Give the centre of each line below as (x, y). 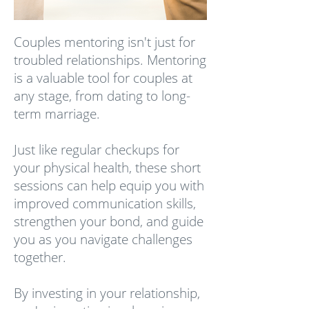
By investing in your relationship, (107, 293)
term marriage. (57, 114)
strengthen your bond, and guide (109, 221)
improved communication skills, (105, 203)
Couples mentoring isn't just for (104, 42)
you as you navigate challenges (103, 239)
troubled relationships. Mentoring (110, 60)
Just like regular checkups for (97, 150)
